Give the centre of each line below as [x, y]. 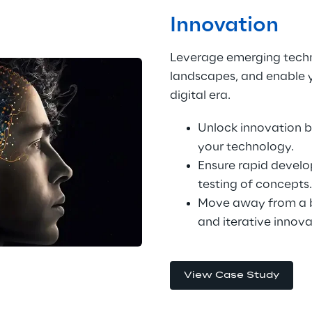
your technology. [245, 147]
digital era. [200, 95]
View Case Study [231, 275]
